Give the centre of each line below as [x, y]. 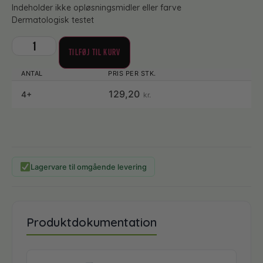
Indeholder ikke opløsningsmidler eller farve [97, 7]
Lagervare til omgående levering [89, 167]
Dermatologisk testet [53, 20]
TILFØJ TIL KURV [95, 53]
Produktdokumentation [92, 222]
